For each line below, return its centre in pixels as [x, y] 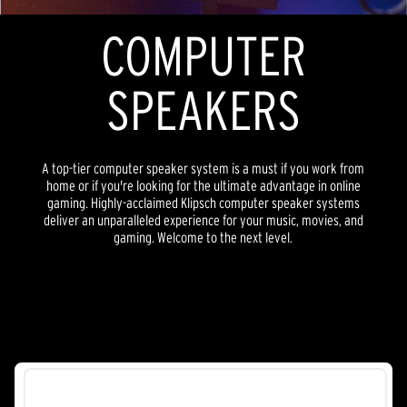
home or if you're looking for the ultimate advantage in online [203, 186]
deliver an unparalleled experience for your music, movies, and [203, 220]
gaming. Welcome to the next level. [203, 238]
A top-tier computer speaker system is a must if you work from [203, 169]
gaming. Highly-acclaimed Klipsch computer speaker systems [203, 203]
